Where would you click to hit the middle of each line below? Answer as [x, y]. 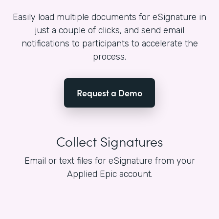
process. [109, 57]
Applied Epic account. [109, 174]
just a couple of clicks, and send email [109, 31]
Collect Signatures [109, 141]
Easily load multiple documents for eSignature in [109, 17]
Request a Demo [109, 93]
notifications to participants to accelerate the [109, 44]
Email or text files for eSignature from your [109, 161]
